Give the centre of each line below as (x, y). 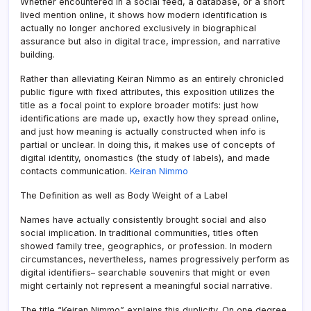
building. (37, 54)
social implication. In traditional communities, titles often (139, 233)
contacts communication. (75, 171)
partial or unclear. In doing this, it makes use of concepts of (148, 144)
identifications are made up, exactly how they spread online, (150, 118)
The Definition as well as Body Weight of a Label (124, 195)
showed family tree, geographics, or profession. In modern (146, 246)
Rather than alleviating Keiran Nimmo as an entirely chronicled (152, 78)
